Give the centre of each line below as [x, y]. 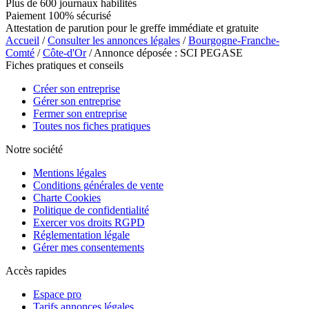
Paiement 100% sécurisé [58, 15]
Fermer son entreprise [80, 113]
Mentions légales [70, 172]
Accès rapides [36, 270]
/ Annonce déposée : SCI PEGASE [165, 52]
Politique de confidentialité [91, 210]
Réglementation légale [81, 235]
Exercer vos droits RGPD [89, 222]
